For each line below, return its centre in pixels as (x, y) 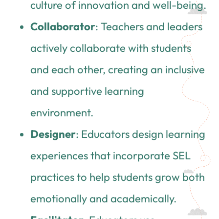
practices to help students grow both (118, 177)
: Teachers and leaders (149, 26)
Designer (53, 134)
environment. (62, 112)
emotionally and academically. (104, 198)
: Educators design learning (141, 134)
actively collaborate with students (111, 48)
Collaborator (63, 26)
